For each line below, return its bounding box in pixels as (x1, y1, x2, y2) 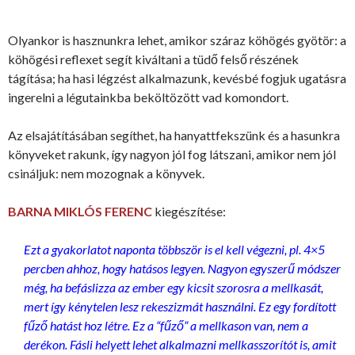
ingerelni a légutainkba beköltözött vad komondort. (8, 90, 288, 105)
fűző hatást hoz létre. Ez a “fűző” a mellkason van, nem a (24, 318, 308, 334)
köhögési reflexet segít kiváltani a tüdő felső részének (8, 52, 299, 67)
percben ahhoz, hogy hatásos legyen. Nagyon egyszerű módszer (24, 261, 341, 277)
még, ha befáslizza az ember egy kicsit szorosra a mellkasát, (24, 280, 323, 296)
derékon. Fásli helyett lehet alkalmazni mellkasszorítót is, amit (24, 337, 336, 353)
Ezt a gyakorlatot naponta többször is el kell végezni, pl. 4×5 (24, 242, 325, 258)
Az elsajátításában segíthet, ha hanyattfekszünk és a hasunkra (8, 128, 340, 143)
